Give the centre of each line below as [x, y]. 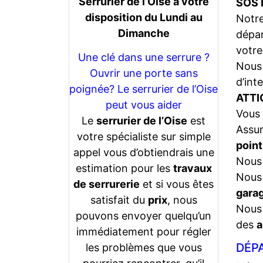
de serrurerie [107, 184]
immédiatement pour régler [144, 231]
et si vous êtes [177, 184]
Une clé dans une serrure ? [144, 57]
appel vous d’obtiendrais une [144, 152]
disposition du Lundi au [144, 17]
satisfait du [119, 200]
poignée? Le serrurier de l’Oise [144, 89]
